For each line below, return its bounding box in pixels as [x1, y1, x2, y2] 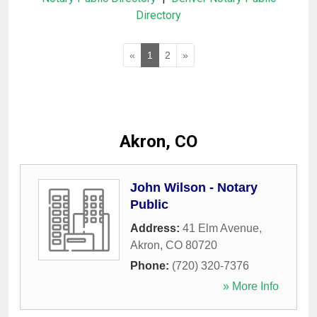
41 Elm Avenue [183, 222, 259, 235]
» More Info [223, 280, 279, 293]
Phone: [130, 260, 172, 272]
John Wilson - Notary [130, 180, 258, 195]
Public [130, 197, 168, 212]
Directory [136, 8, 181, 23]
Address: [130, 222, 183, 235]
